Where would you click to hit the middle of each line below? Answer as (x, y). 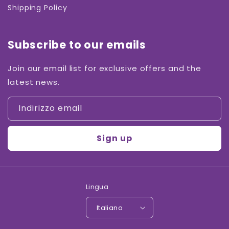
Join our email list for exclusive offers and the (105, 68)
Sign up (114, 138)
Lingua (97, 187)
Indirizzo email (50, 108)
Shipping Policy (38, 7)
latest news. (34, 82)
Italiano (110, 208)
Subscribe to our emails (77, 45)
